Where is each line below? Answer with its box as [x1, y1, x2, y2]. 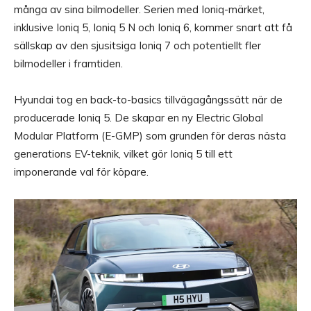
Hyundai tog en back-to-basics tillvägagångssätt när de [14, 93, 283, 107]
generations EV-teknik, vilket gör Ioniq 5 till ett [14, 147, 233, 161]
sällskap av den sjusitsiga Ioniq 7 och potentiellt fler [14, 39, 261, 53]
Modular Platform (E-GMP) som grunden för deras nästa [14, 129, 286, 143]
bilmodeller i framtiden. [14, 57, 123, 71]
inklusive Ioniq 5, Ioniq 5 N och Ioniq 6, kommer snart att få [14, 21, 292, 35]
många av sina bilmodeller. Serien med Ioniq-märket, [14, 3, 264, 17]
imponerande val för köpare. [14, 165, 149, 179]
